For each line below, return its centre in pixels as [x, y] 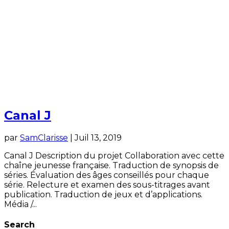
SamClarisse [44, 138]
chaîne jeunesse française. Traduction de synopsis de [111, 165]
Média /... [20, 204]
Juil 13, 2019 [98, 138]
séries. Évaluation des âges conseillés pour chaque [107, 175]
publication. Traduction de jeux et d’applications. [103, 194]
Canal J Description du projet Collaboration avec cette [114, 155]
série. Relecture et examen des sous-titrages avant [107, 185]
